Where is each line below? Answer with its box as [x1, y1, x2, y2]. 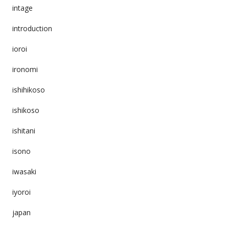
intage [12, 3, 33, 13]
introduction [12, 23, 52, 33]
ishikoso [12, 105, 39, 115]
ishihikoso [12, 84, 45, 95]
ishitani [12, 125, 35, 135]
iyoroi [12, 187, 31, 197]
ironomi [12, 64, 38, 74]
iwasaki [12, 166, 36, 176]
